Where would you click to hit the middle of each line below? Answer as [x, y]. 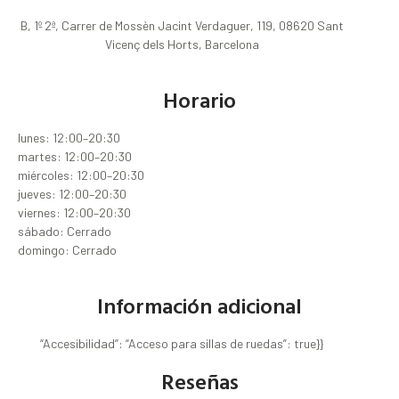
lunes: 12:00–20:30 [69, 138]
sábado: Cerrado [65, 232]
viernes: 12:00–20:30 [74, 213]
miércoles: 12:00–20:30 [81, 175]
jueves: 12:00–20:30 [72, 194]
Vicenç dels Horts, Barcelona [182, 45]
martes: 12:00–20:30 [75, 157]
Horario [199, 100]
